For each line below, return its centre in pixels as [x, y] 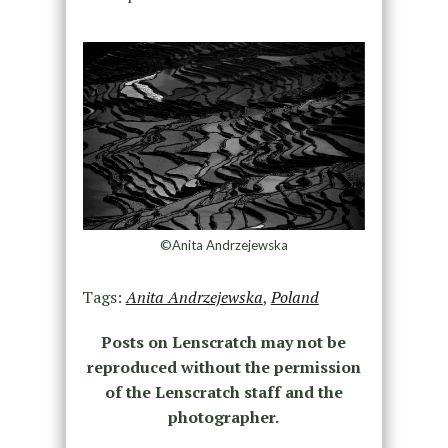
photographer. [224, 416]
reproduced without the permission [223, 366]
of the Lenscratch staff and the [223, 391]
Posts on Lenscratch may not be [224, 341]
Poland [294, 296]
